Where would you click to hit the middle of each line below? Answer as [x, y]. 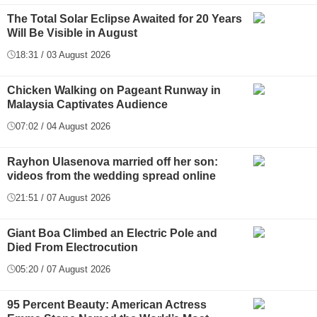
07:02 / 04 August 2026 [63, 126]
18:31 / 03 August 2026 [63, 54]
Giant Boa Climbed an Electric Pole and [112, 233]
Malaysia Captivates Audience [87, 104]
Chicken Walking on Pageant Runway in [114, 90]
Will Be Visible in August [72, 33]
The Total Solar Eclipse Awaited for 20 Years [125, 18]
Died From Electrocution [73, 247]
